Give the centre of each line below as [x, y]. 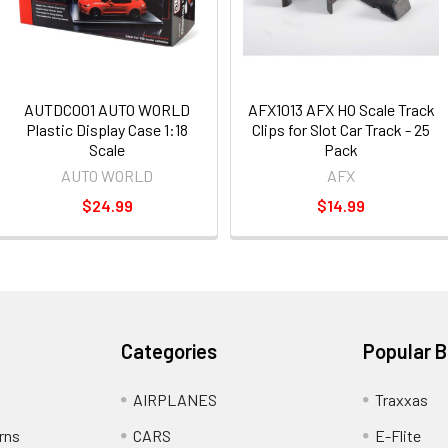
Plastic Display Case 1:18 [107, 129]
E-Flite [397, 435]
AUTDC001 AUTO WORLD [107, 109]
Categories [169, 351]
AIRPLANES [175, 399]
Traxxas [401, 399]
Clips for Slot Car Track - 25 [341, 129]
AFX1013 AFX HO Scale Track [341, 109]
